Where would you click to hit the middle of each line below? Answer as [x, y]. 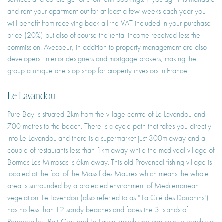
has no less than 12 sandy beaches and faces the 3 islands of [98, 209]
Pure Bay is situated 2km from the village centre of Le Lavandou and [106, 114]
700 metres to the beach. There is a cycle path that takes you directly [109, 126]
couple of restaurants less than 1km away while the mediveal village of [111, 150]
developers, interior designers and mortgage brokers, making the [102, 58]
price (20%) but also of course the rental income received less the [104, 35]
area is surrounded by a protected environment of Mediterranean [103, 185]
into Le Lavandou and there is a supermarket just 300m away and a [106, 138]
